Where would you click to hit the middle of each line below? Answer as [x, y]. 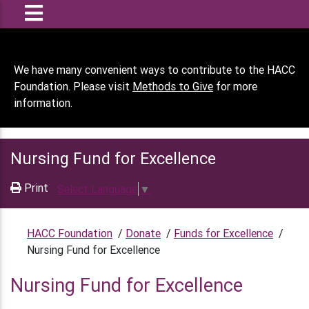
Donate [143, 233]
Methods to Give [173, 86]
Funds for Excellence [223, 233]
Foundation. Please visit [73, 86]
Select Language [97, 189]
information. [43, 103]
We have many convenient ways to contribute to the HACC [154, 70]
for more [235, 86]
